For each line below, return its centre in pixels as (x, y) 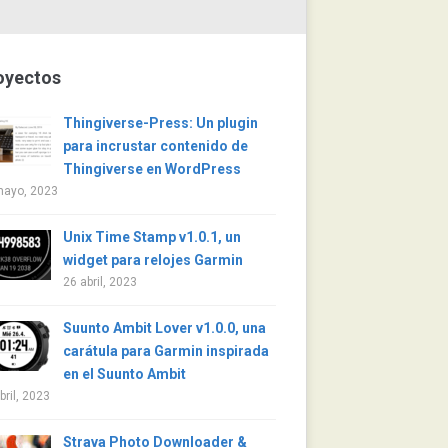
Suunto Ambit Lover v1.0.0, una (164, 328)
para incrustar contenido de (155, 146)
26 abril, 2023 (100, 282)
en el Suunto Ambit (124, 374)
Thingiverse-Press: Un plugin (160, 123)
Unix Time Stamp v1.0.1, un (152, 237)
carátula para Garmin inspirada (166, 351)
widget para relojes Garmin (153, 260)
